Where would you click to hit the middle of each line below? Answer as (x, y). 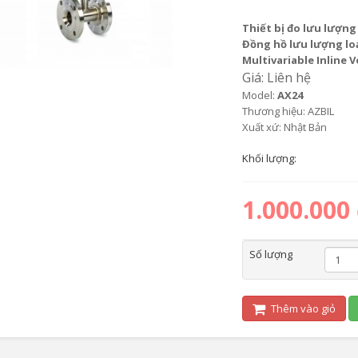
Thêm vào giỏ (302, 308)
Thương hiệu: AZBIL (288, 111)
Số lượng (270, 254)
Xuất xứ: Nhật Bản (284, 127)
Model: (259, 95)
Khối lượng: (270, 158)
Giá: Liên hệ (278, 78)
